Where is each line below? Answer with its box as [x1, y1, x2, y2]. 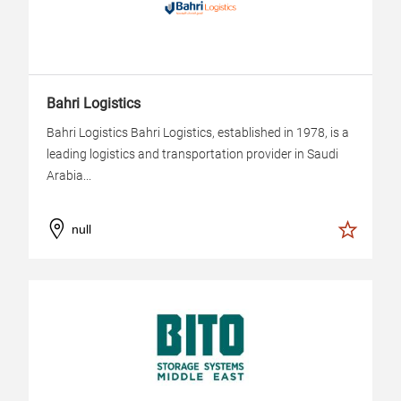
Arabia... [47, 168, 91, 183]
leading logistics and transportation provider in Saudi [47, 147, 338, 161]
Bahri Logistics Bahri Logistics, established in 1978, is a [47, 125, 349, 140]
